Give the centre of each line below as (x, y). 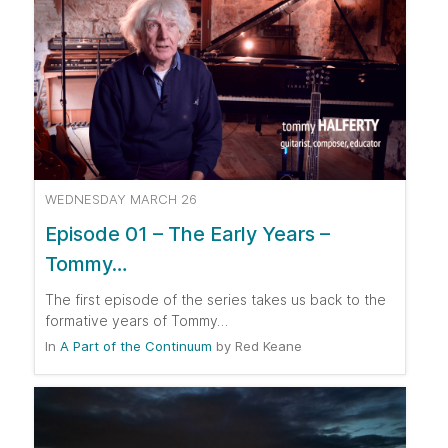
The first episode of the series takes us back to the (215, 300)
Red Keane (266, 346)
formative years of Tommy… (136, 321)
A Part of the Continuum (136, 346)
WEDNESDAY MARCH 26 (121, 199)
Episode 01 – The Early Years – (187, 234)
